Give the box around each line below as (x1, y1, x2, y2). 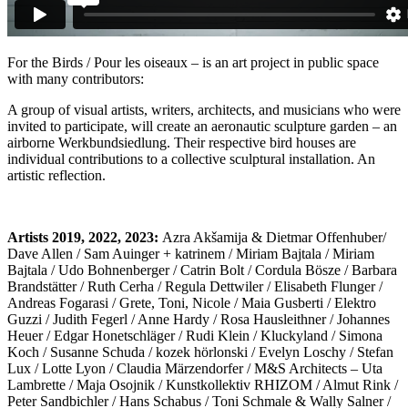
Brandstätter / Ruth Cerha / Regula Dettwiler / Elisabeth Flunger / (7, 278, 382, 294)
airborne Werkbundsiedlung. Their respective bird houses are (7, 134, 356, 150)
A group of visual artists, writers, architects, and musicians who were (7, 101, 401, 117)
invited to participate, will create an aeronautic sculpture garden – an (7, 117, 397, 134)
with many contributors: (7, 70, 144, 87)
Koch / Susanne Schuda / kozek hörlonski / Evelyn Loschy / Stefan (7, 343, 393, 360)
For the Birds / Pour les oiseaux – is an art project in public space (7, 54, 379, 70)
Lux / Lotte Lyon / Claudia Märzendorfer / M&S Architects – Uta (7, 360, 382, 376)
